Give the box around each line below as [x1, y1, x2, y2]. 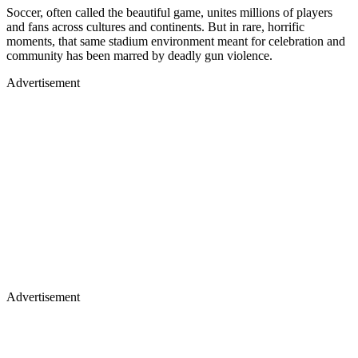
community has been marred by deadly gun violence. [6, 48, 272, 62]
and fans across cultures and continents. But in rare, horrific [6, 19, 304, 34]
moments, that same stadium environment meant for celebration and [6, 34, 345, 48]
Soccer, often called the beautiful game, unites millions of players [6, 5, 332, 19]
